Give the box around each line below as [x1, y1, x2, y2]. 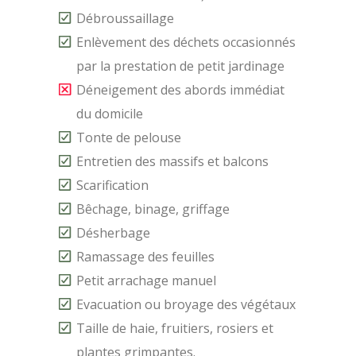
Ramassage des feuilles [76, 248, 215, 265]
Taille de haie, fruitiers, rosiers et [76, 319, 273, 337]
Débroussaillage [76, 10, 174, 27]
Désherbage [76, 224, 150, 242]
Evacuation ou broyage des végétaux [76, 296, 296, 313]
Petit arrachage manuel [76, 272, 216, 289]
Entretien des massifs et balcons [76, 153, 269, 170]
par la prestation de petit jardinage [76, 57, 284, 75]
